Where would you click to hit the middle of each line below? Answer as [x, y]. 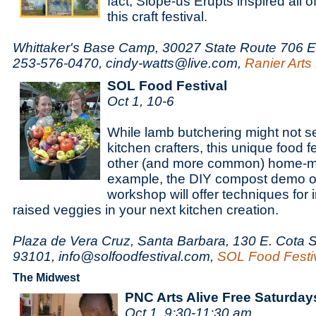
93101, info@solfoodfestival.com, [115, 256]
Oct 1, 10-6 [141, 101]
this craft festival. [157, 17]
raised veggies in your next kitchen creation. [146, 210]
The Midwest [46, 278]
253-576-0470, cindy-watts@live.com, [129, 63]
